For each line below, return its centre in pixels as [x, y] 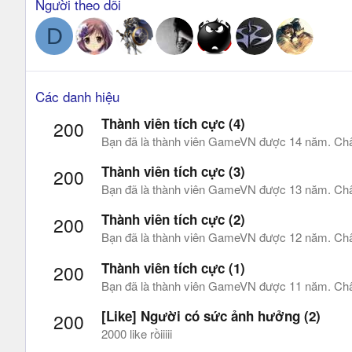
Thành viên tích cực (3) [173, 172]
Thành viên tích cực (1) [173, 268]
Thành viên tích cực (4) [173, 124]
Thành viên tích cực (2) [173, 220]
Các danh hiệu [77, 96]
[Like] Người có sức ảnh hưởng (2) [211, 315]
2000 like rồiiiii [137, 333]
